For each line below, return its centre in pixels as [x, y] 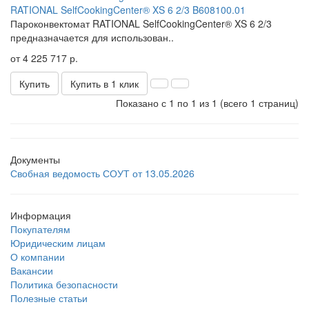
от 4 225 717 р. [44, 58]
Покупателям [40, 229]
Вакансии [32, 270]
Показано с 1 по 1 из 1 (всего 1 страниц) [207, 102]
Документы [35, 159]
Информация [41, 215]
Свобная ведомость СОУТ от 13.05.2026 [102, 173]
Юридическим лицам [58, 242]
